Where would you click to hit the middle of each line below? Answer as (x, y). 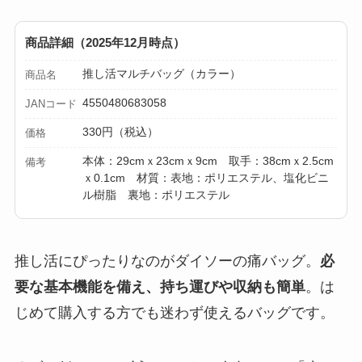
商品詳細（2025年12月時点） (105, 43)
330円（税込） (121, 132)
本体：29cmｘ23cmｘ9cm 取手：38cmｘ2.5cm (208, 161)
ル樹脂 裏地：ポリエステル (156, 195)
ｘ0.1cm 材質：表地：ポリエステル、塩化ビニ (206, 178)
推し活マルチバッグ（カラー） (162, 74)
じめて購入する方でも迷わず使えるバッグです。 (174, 313)
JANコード (51, 104)
